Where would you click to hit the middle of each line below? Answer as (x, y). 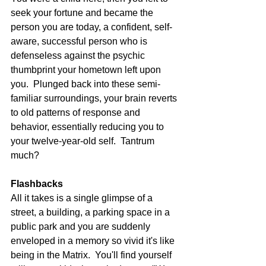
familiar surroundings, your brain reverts (95, 98)
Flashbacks (37, 184)
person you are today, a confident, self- (91, 27)
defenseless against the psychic (79, 56)
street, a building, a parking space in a (91, 212)
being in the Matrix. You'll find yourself (92, 255)
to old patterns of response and (77, 113)
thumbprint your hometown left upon (87, 70)
